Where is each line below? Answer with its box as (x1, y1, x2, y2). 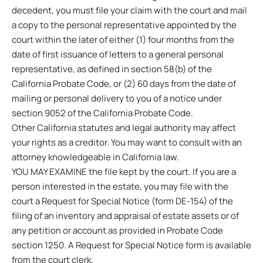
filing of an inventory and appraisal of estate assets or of (12, 209, 239, 222)
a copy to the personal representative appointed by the (12, 18, 237, 31)
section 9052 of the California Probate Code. (12, 106, 193, 119)
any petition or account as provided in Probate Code (12, 224, 223, 237)
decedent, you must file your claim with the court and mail (12, 4, 247, 16)
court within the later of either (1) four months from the (12, 33, 234, 46)
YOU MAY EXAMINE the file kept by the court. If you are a (12, 165, 236, 178)
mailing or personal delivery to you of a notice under (12, 92, 222, 104)
